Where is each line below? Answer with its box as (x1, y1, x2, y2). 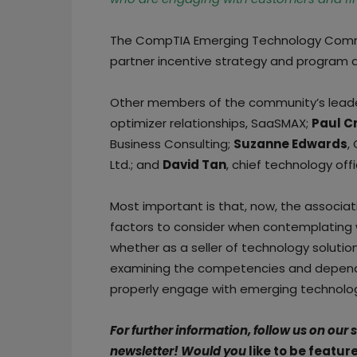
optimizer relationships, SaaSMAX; (110, 114, 312, 131)
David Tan (163, 155, 226, 173)
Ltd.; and (110, 155, 163, 173)
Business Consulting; (110, 135, 233, 152)
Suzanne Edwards (233, 135, 347, 152)
